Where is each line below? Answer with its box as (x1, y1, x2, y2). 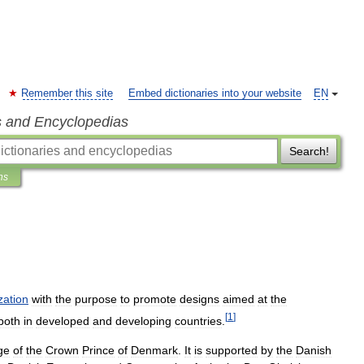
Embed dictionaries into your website (128, 88, 301, 99)
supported (206, 343, 258, 357)
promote (133, 292, 176, 305)
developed (36, 314, 89, 327)
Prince (82, 343, 115, 357)
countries (175, 314, 222, 327)
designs (180, 292, 219, 305)
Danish (296, 343, 331, 357)
